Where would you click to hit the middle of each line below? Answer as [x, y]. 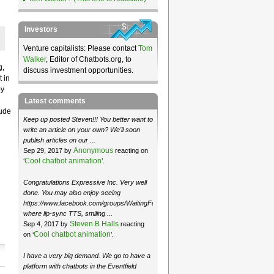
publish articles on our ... [59, 140]
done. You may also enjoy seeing [72, 192]
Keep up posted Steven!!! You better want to [88, 119]
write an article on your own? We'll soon [81, 130]
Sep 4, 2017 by [46, 224]
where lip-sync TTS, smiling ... [68, 213]
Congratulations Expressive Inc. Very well [85, 182]
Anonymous [93, 150]
